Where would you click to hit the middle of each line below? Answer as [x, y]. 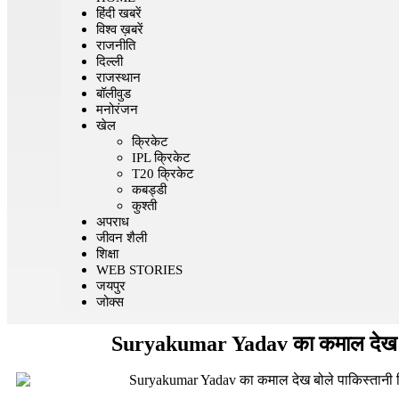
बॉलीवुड [114, 94]
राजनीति [116, 46]
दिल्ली [110, 62]
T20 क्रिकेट [163, 174]
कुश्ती [144, 206]
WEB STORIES [139, 270]
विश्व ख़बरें [120, 30]
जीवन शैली [122, 238]
